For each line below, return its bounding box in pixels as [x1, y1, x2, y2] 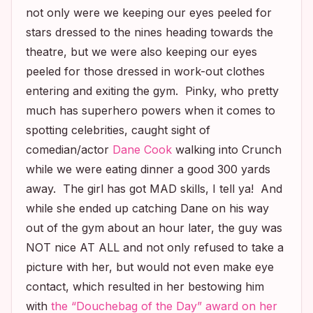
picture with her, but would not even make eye [26, 260, 274, 274]
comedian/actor [26, 143, 112, 156]
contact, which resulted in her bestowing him [26, 279, 264, 293]
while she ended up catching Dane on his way [26, 201, 269, 215]
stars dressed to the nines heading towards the [26, 25, 273, 39]
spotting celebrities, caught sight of [26, 123, 210, 137]
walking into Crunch [172, 143, 282, 156]
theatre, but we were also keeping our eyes [26, 45, 257, 59]
